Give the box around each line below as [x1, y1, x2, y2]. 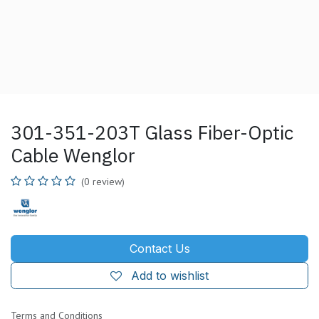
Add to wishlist [131, 268, 209, 283]
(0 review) [81, 174, 125, 188]
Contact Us [129, 241, 190, 256]
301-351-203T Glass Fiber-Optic [11, 119, 293, 145]
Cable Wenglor [11, 142, 135, 167]
